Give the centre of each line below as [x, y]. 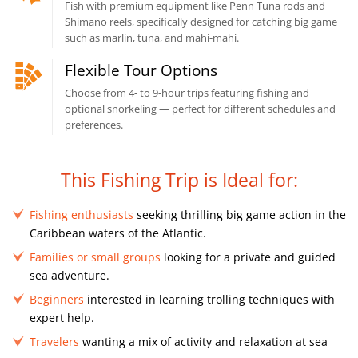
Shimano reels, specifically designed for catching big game [201, 22]
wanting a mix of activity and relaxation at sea [203, 342]
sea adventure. [70, 275]
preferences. [94, 125]
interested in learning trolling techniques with [209, 299]
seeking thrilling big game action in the [240, 215]
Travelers [54, 342]
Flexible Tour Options [141, 70]
